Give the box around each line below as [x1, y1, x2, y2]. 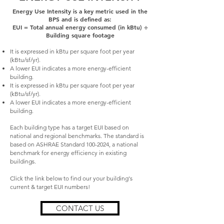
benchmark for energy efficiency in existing [10, 149, 126, 156]
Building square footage [45, 31, 114, 39]
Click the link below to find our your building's [10, 174, 132, 182]
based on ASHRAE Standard [10, 140, 86, 148]
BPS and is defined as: [48, 15, 111, 23]
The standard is [103, 132, 144, 139]
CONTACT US [56, 203, 104, 213]
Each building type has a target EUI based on [10, 123, 129, 131]
